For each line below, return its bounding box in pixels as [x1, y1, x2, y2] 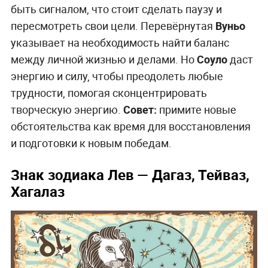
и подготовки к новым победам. [10, 135, 172, 150]
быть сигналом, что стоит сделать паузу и [10, 1, 222, 16]
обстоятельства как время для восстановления [10, 118, 251, 133]
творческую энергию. [10, 102, 123, 117]
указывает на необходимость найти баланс [10, 35, 229, 50]
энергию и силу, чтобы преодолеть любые [10, 68, 223, 83]
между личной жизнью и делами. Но [10, 51, 197, 66]
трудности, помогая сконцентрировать [10, 85, 207, 100]
